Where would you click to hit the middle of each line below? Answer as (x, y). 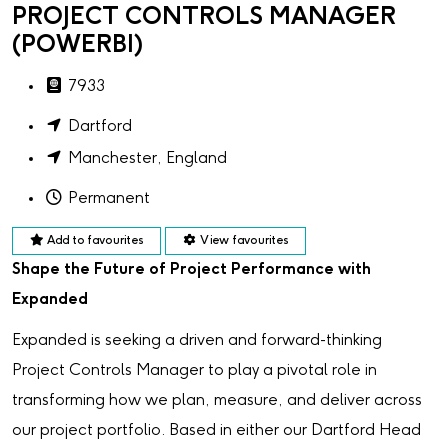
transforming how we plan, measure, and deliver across (217, 401)
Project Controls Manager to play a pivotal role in (194, 371)
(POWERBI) (77, 45)
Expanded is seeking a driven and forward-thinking (197, 341)
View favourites (243, 240)
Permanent (109, 198)
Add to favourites (95, 240)
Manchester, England (147, 158)
